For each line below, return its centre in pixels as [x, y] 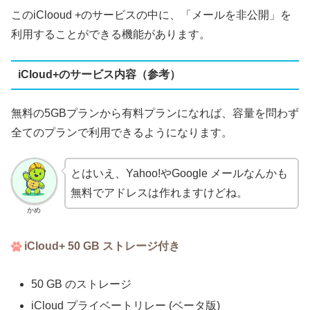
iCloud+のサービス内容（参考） [99, 75]
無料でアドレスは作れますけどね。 [159, 193]
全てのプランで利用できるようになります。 [122, 132]
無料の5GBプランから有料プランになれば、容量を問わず [155, 113]
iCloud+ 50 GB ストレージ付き [102, 246]
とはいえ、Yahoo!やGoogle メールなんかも [179, 174]
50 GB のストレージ [82, 284]
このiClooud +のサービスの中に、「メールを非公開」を [151, 15]
